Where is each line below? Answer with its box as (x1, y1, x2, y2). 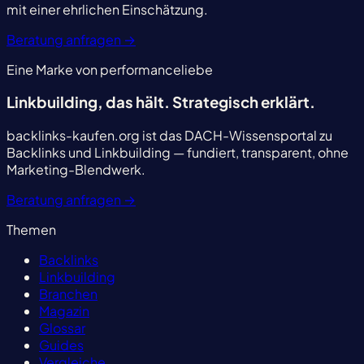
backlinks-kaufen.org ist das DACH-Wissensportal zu (6, 127, 332, 145)
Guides (39, 336, 84, 354)
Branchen (39, 285, 97, 303)
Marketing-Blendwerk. (6, 161, 145, 179)
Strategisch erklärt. (172, 93, 315, 112)
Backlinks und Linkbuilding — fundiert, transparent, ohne (6, 144, 349, 162)
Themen (6, 221, 56, 239)
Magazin (39, 302, 89, 320)
